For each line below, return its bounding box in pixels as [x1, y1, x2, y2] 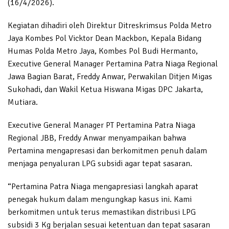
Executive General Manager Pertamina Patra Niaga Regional [8, 58, 218, 69]
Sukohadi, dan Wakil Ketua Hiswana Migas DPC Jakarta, [8, 84, 203, 95]
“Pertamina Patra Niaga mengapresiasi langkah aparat [8, 181, 198, 192]
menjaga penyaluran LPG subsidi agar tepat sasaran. [8, 158, 192, 169]
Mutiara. [8, 97, 38, 107]
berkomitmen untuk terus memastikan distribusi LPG [8, 207, 196, 217]
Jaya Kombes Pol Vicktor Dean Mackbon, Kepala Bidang [8, 33, 201, 43]
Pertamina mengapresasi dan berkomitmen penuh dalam [8, 145, 207, 156]
